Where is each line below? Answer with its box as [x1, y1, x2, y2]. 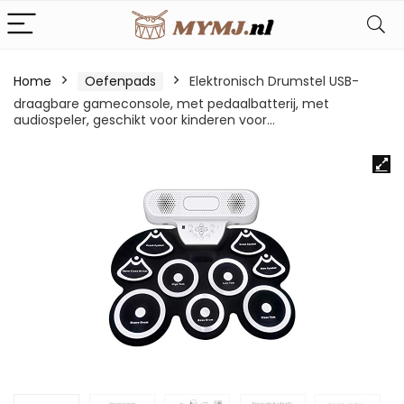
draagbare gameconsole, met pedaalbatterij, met [14, 95, 329, 113]
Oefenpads [85, 72, 156, 90]
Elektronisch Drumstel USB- [189, 72, 359, 90]
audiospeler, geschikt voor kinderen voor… [14, 111, 275, 129]
